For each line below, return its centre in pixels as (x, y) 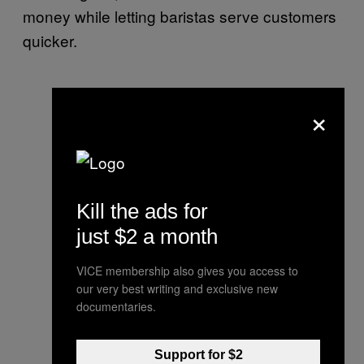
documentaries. (116, 306)
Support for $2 (198, 355)
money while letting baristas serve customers (180, 15)
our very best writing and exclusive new (177, 288)
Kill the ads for (142, 211)
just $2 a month (147, 236)
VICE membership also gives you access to (187, 271)
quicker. (50, 40)
